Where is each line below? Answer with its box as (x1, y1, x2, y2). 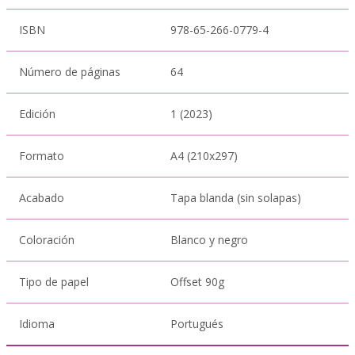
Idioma (19, 316, 55, 331)
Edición (19, 106, 55, 121)
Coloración (19, 232, 74, 247)
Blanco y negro (170, 232, 248, 247)
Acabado (19, 190, 64, 205)
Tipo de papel (19, 274, 89, 289)
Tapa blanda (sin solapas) (170, 190, 301, 205)
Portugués (170, 316, 223, 331)
